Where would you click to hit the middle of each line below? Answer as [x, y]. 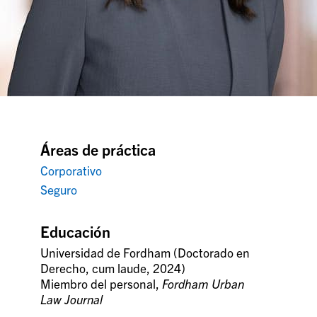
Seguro [59, 189]
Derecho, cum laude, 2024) [113, 267]
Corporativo [71, 170]
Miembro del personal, [102, 283]
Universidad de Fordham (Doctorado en [145, 252]
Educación [76, 231]
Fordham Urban [203, 283]
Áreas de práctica [98, 149]
